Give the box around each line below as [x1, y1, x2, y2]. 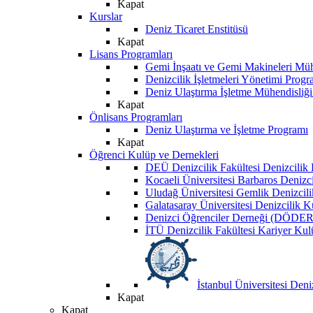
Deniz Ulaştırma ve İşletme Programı [145, 123, 308, 136]
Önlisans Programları [89, 110, 182, 123]
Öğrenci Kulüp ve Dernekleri [89, 148, 219, 161]
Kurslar [89, 10, 122, 22]
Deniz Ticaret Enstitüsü [145, 22, 248, 35]
